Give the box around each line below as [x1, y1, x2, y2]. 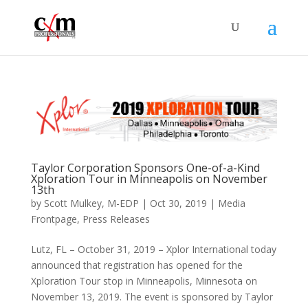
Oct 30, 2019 [149, 196, 207, 210]
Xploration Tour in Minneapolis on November [30, 170, 267, 186]
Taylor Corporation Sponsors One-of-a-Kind [30, 159, 260, 175]
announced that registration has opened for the [30, 258, 243, 272]
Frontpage [30, 212, 77, 225]
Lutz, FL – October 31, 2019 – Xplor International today [30, 242, 276, 256]
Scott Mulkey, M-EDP [43, 196, 139, 210]
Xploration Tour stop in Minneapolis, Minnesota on [30, 274, 257, 287]
